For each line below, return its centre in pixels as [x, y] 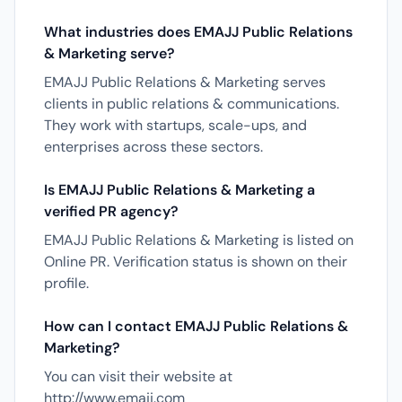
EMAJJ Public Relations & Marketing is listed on [199, 240]
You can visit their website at [138, 376]
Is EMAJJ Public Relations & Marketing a [179, 190]
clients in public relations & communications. [192, 104]
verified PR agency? [111, 211]
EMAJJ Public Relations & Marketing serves [185, 82]
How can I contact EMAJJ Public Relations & [196, 326]
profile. [66, 283]
